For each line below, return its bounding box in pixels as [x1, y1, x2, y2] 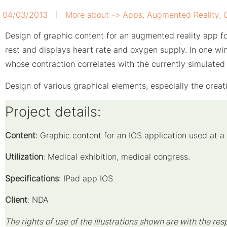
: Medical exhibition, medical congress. [43, 152, 190, 162]
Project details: [5, 103, 101, 120]
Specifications [5, 173, 59, 183]
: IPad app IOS [59, 173, 113, 183]
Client [5, 195, 27, 205]
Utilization [5, 152, 43, 162]
